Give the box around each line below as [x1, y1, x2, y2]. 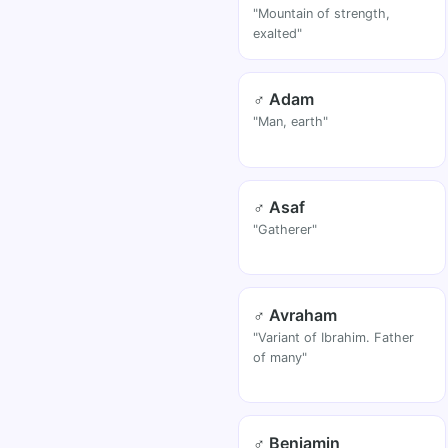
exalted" [253, 26, 303, 42]
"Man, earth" [253, 114, 329, 130]
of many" [253, 349, 308, 365]
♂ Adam [253, 89, 315, 110]
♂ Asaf [253, 196, 306, 217]
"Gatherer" [253, 221, 318, 237]
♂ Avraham [253, 304, 338, 325]
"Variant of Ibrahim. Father [253, 329, 415, 345]
